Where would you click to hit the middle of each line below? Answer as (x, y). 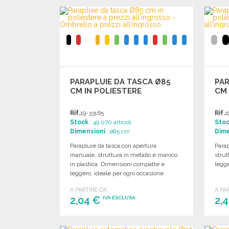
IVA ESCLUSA (119, 197)
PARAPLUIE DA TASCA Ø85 (120, 82)
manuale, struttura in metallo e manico (124, 155)
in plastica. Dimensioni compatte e (117, 164)
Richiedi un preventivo (127, 18)
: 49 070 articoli (110, 122)
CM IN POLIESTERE (106, 91)
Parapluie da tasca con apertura (113, 145)
